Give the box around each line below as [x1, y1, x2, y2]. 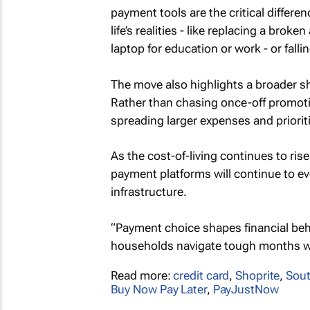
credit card [173, 268, 230, 282]
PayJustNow [212, 282, 279, 296]
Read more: [110, 268, 174, 282]
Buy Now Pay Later [110, 282, 207, 296]
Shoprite [235, 268, 280, 282]
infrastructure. [110, 185, 187, 199]
